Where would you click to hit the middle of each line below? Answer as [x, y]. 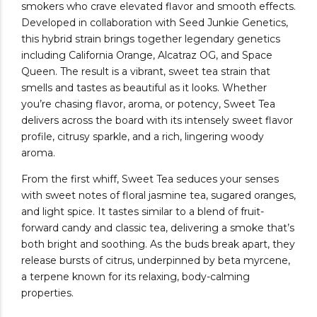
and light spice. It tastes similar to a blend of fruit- [143, 212]
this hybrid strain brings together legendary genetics [151, 39]
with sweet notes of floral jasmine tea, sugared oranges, [158, 196]
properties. [47, 293]
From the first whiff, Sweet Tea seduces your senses [150, 179]
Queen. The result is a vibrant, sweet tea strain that [146, 72]
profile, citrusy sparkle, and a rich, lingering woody [143, 137]
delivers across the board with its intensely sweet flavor [157, 121]
